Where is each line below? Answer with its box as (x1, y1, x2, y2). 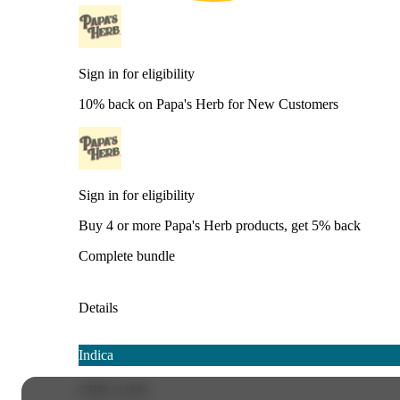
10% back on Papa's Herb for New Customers (79, 96, 338, 112)
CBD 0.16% (79, 382, 149, 398)
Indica (79, 346, 113, 362)
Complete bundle (79, 247, 175, 263)
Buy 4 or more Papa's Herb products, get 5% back (79, 217, 361, 233)
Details (79, 299, 118, 315)
